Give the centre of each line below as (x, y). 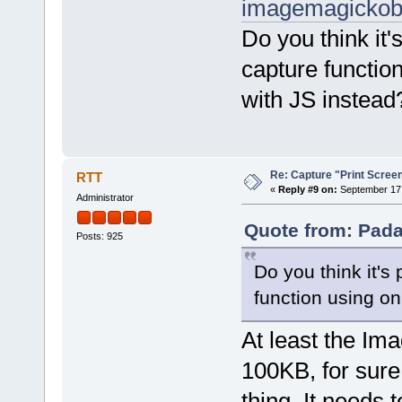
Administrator (105, 198)
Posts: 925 (99, 236)
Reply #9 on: (307, 190)
